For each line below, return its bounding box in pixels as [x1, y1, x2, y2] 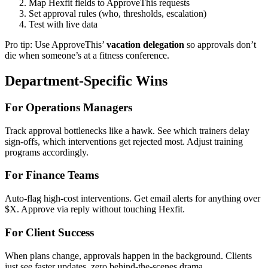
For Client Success [5, 226, 94, 239]
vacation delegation [106, 39, 184, 50]
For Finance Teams [5, 169, 99, 182]
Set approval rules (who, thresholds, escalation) [29, 8, 206, 19]
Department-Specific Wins [5, 73, 167, 89]
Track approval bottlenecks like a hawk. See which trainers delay [5, 125, 249, 136]
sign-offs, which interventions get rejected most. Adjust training [5, 136, 243, 147]
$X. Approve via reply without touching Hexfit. [5, 204, 185, 215]
